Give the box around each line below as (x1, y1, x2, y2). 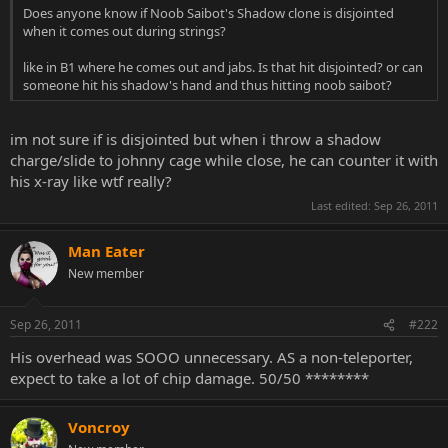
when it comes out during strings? (23, 21, 226, 40)
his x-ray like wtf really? (10, 171, 172, 191)
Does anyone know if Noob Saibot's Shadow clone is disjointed (23, 3, 394, 22)
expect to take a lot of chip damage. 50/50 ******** (10, 368, 369, 388)
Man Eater (68, 240, 145, 261)
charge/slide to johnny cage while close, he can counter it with (10, 150, 438, 170)
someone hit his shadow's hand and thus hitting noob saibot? (23, 75, 392, 94)
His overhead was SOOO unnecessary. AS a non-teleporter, (10, 347, 413, 367)
